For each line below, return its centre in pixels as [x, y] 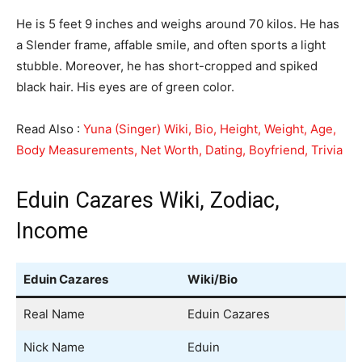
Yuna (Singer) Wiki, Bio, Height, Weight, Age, [210, 129]
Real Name [54, 314]
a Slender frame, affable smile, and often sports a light [171, 45]
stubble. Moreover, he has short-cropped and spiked [167, 66]
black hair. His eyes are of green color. [125, 87]
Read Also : [50, 129]
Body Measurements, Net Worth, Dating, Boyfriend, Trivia [179, 150]
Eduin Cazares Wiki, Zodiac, [148, 200]
